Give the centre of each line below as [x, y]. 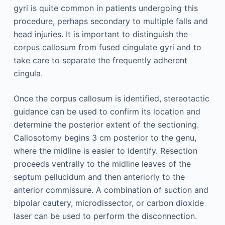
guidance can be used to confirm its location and [107, 112]
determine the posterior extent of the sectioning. [106, 125]
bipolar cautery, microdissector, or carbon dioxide [108, 203]
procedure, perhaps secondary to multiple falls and [110, 21]
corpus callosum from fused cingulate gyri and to [107, 47]
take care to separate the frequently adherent [100, 61]
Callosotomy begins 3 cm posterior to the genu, [105, 138]
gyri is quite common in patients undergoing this [105, 8]
